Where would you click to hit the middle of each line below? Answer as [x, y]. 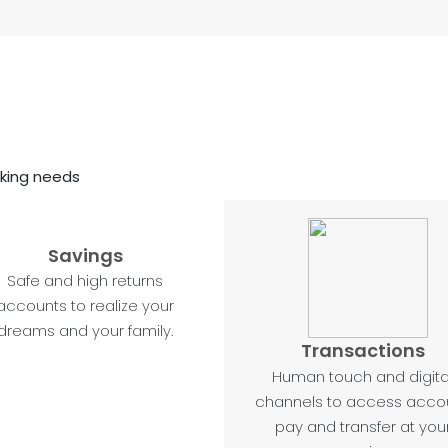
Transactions [362, 350]
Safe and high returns [85, 280]
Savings [85, 255]
